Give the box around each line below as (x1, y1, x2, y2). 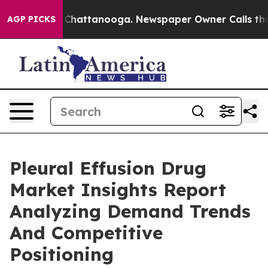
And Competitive (10, 221, 163, 244)
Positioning (10, 243, 114, 266)
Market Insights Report (10, 178, 226, 201)
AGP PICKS (7, 14, 56, 25)
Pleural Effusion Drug (10, 157, 206, 179)
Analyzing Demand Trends (10, 200, 251, 223)
